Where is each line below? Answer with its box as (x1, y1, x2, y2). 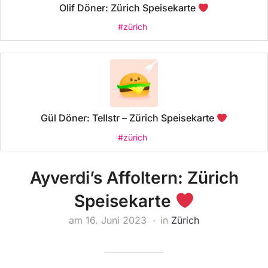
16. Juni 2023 (86, 214, 147, 226)
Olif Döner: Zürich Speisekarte (59, 2, 198, 14)
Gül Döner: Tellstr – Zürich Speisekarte (40, 112, 217, 124)
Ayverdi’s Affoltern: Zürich (29, 167, 239, 188)
